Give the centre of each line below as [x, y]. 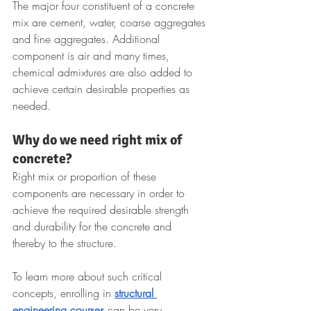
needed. [32, 106]
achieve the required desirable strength [102, 210]
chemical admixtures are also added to [104, 72]
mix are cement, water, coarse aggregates [111, 22]
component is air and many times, [93, 56]
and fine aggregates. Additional [88, 39]
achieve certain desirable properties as [103, 89]
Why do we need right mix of [99, 140]
